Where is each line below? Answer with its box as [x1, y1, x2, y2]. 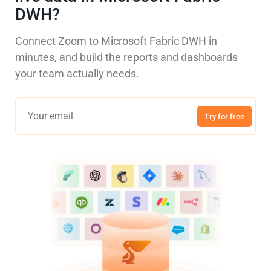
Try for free [204, 111, 244, 121]
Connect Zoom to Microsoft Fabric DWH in [15, 34, 217, 48]
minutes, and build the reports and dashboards [15, 51, 238, 64]
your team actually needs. [15, 67, 139, 80]
